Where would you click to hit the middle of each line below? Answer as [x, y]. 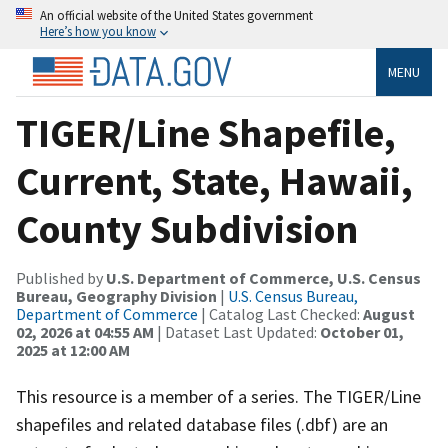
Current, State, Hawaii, [214, 180]
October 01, [362, 331]
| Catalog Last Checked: [280, 313]
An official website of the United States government [176, 15]
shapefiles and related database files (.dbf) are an [202, 424]
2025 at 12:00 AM [73, 349]
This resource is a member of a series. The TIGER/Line [218, 396]
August [389, 313]
